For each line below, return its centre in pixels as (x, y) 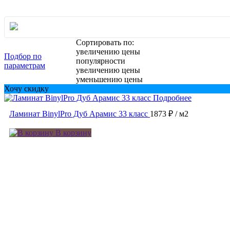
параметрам (25, 65)
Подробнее (172, 98)
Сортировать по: (105, 42)
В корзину (72, 132)
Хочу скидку (26, 88)
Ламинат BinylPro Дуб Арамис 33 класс (79, 113)
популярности (101, 61)
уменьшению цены (110, 79)
